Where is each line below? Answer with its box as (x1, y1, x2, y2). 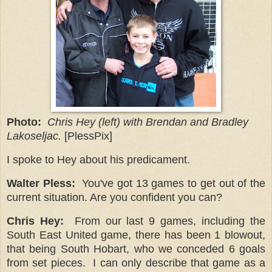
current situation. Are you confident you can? (7, 191, 222, 203)
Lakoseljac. (7, 130, 61, 143)
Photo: (7, 116, 41, 129)
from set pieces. (7, 256, 90, 269)
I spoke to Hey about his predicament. (7, 153, 190, 166)
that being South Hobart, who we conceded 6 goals (7, 242, 265, 255)
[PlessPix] (61, 130, 115, 143)
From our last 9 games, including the (74, 214, 266, 227)
